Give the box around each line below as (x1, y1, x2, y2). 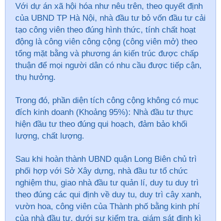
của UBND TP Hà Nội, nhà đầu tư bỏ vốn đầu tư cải (15, 13, 206, 23)
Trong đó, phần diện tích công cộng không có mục (15, 96, 199, 106)
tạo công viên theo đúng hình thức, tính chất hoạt (15, 25, 196, 35)
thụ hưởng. (15, 73, 56, 82)
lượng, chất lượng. (15, 131, 84, 141)
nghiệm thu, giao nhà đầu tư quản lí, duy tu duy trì (15, 178, 199, 188)
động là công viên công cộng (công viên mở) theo (15, 37, 197, 47)
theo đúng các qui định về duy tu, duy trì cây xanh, (15, 190, 202, 200)
